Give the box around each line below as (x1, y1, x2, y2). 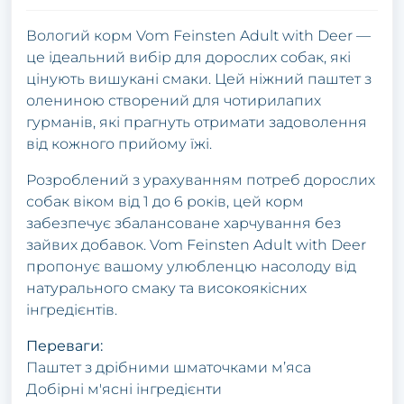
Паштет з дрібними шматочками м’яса (26, 358, 311, 376)
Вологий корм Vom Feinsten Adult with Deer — (26, 26, 371, 44)
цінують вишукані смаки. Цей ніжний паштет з (26, 69, 372, 87)
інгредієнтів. (26, 300, 117, 318)
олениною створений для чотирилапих (26, 91, 321, 109)
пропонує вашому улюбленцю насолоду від (26, 257, 356, 275)
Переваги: (26, 336, 103, 354)
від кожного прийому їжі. (26, 134, 212, 152)
